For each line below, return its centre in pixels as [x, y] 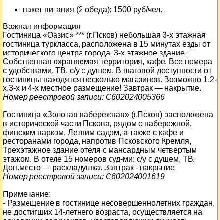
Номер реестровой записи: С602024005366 [84, 97]
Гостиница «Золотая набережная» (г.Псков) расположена [108, 115]
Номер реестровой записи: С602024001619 [84, 177]
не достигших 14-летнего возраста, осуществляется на [103, 212]
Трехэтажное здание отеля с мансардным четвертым [100, 150]
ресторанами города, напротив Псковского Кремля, [97, 141]
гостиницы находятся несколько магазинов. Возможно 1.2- [110, 79]
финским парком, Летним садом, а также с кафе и [93, 132]
